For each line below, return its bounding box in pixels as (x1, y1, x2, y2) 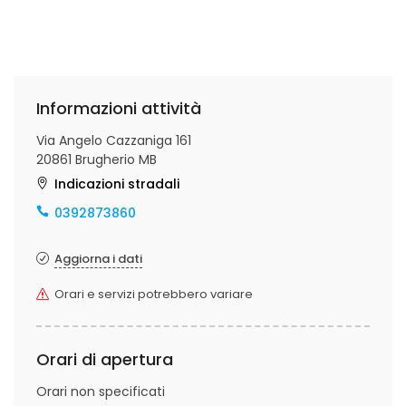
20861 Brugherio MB (36, 150, 157, 169)
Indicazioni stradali (54, 175, 179, 193)
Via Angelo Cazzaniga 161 (36, 131, 191, 150)
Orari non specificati (36, 382, 165, 401)
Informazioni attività (36, 97, 201, 120)
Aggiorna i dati (54, 250, 142, 267)
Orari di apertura (36, 348, 173, 371)
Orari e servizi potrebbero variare (54, 285, 253, 303)
